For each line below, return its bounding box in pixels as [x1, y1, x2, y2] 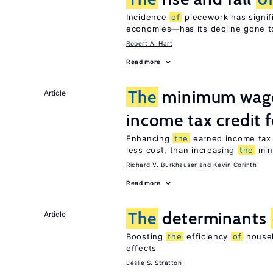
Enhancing [126, 133, 172, 143]
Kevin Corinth [213, 161, 257, 168]
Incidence [126, 12, 169, 22]
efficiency [183, 232, 231, 241]
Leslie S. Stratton [126, 259, 182, 266]
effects [126, 243, 157, 253]
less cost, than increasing [126, 145, 238, 155]
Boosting [126, 232, 166, 241]
